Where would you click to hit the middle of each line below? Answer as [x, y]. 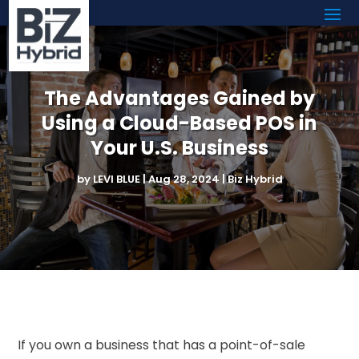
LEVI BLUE [116, 179]
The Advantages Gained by [179, 98]
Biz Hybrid [255, 179]
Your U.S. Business [179, 147]
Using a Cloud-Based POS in [179, 123]
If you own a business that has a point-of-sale [162, 345]
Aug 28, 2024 [184, 179]
